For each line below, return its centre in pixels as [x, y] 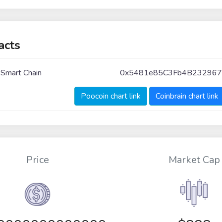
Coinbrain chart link [187, 96]
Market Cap [194, 160]
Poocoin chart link [111, 96]
